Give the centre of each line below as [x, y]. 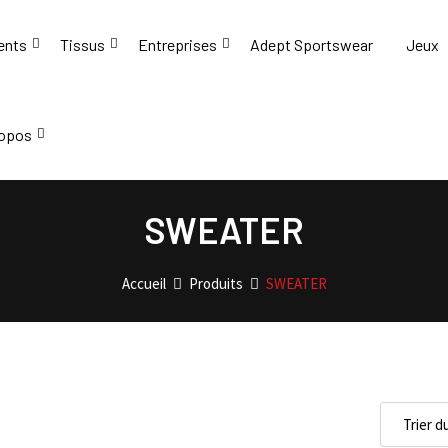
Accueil [143, 283]
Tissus [82, 44]
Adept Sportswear [311, 44]
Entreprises [177, 44]
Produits [215, 283]
